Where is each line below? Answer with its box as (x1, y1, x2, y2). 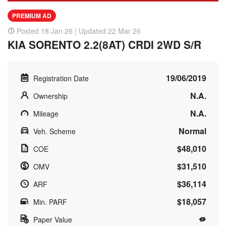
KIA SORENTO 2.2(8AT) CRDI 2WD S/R (8, 36, 201, 52)
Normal (179, 125, 206, 137)
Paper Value (33, 214, 72, 224)
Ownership (33, 90, 68, 101)
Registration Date (33, 73, 89, 83)
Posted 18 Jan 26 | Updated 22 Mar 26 (17, 25, 141, 36)
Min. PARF (33, 196, 67, 207)
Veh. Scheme (33, 126, 76, 136)
